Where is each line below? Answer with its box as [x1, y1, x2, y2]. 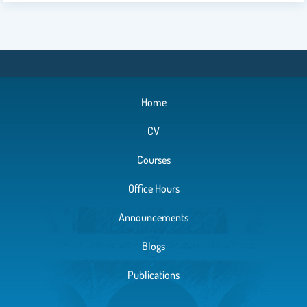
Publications [127, 268, 180, 282]
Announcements [119, 210, 188, 225]
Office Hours [127, 182, 180, 196]
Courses [136, 153, 171, 167]
